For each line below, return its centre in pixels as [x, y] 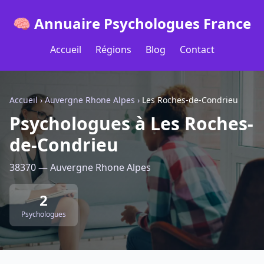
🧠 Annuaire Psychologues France [132, 23]
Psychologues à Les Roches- [131, 123]
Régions [113, 49]
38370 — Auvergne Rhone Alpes [80, 167]
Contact [197, 49]
